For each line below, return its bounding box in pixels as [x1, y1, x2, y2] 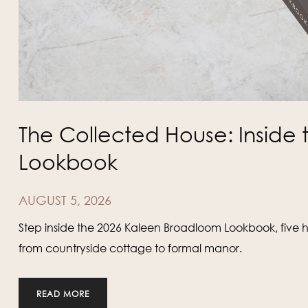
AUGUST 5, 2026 [18, 192, 111, 208]
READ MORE [36, 289, 89, 300]
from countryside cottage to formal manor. [18, 241, 242, 256]
